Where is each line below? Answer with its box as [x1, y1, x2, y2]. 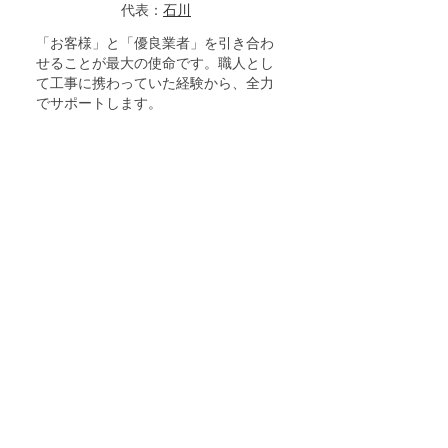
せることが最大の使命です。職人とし [36, 56, 274, 71]
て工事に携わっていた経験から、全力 [36, 76, 274, 91]
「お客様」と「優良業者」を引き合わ [36, 36, 274, 51]
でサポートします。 [36, 96, 162, 111]
